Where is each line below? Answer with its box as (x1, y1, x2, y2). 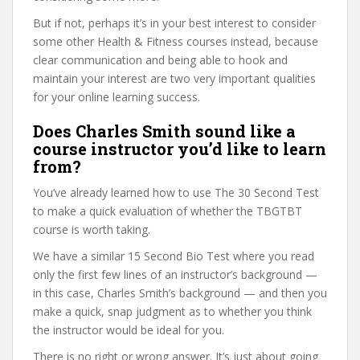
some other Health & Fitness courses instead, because (33, 34, 318, 49)
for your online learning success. (33, 89, 200, 104)
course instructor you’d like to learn (33, 138, 326, 159)
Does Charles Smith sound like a (33, 121, 296, 141)
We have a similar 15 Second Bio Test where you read (33, 248, 314, 264)
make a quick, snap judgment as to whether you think (33, 304, 312, 319)
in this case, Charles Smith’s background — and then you (33, 285, 327, 301)
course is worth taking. (33, 222, 150, 237)
